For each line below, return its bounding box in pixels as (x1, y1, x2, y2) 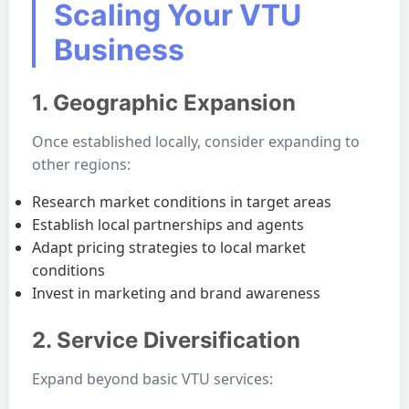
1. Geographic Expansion (32, 89, 296, 116)
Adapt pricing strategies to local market (32, 237, 306, 257)
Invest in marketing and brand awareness (32, 283, 320, 303)
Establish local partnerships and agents (32, 215, 304, 235)
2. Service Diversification (32, 327, 300, 353)
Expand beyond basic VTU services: (32, 369, 273, 389)
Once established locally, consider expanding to (32, 131, 360, 152)
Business (54, 32, 184, 68)
